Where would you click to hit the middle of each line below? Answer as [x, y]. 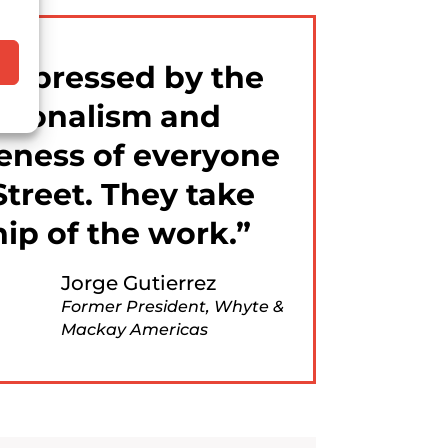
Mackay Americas [134, 329]
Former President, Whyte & [172, 306]
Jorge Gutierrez [138, 282]
